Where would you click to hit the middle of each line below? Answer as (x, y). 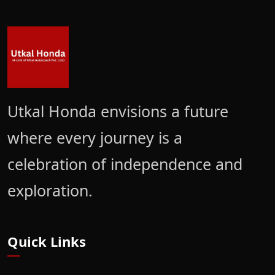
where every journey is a (95, 138)
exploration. (50, 191)
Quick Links (47, 242)
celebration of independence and (125, 164)
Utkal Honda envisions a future (118, 111)
